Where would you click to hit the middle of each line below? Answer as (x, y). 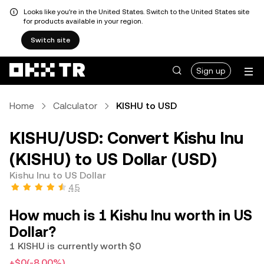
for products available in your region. (83, 21)
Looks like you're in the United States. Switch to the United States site (136, 12)
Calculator (75, 106)
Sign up (211, 71)
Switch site (50, 40)
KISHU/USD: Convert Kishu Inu (126, 138)
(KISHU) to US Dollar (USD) (113, 159)
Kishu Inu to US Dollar (58, 175)
